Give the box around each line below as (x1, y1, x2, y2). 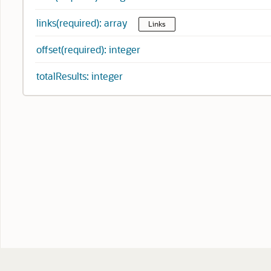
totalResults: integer (36, 70, 123, 82)
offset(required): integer (36, 43, 140, 56)
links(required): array (36, 16, 129, 29)
